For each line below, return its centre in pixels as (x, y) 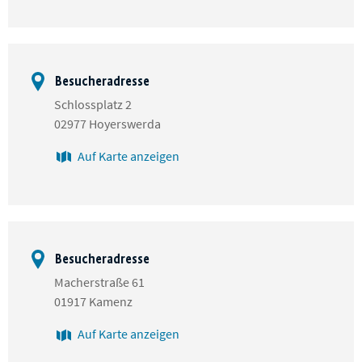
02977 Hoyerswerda (107, 123)
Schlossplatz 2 (93, 104)
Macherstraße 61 (99, 282)
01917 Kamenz (93, 302)
